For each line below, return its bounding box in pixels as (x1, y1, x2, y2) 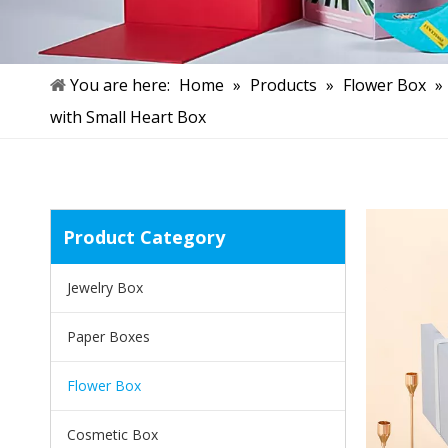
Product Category (63, 224, 225, 249)
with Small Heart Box (50, 105, 206, 128)
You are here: (70, 73, 170, 96)
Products (250, 73, 317, 96)
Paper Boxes (67, 326, 150, 346)
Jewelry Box (67, 277, 143, 297)
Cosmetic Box (67, 424, 158, 444)
